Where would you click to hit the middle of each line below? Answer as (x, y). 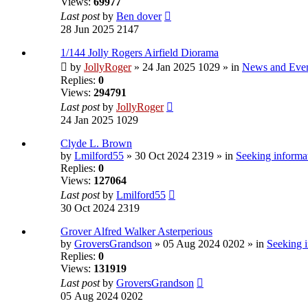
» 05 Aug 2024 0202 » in (209, 244)
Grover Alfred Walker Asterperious (136, 232)
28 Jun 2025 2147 (100, 30)
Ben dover (139, 16)
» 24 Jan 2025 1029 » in (187, 67)
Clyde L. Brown (96, 144)
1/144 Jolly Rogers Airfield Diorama (140, 53)
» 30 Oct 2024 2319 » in (180, 156)
